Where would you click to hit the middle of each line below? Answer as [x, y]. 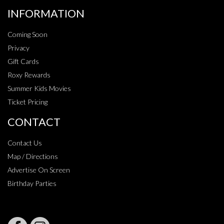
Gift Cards [23, 61]
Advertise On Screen [39, 169]
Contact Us [25, 142]
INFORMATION [46, 13]
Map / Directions [33, 156]
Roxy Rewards [29, 74]
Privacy [18, 47]
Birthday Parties [32, 183]
